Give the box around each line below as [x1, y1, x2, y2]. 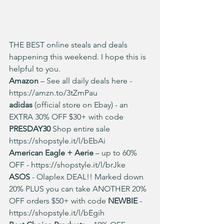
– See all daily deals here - [38, 76, 134, 85]
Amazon [9, 76, 38, 85]
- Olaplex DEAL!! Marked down [32, 172, 145, 181]
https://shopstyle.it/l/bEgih [9, 208, 104, 217]
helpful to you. [9, 64, 60, 73]
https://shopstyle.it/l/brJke [31, 160, 125, 169]
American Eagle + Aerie [9, 148, 95, 157]
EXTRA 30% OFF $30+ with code [9, 112, 125, 121]
